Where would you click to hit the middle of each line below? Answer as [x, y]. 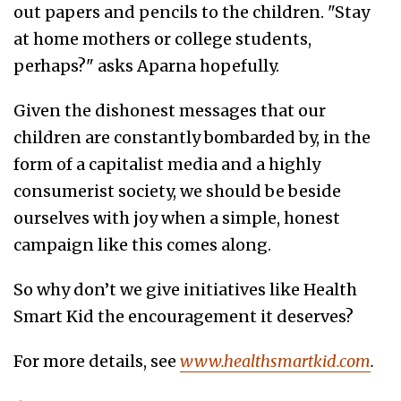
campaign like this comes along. [142, 245]
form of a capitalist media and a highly [167, 165]
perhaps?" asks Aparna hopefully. [146, 66]
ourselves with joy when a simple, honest [177, 218]
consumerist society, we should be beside [177, 192]
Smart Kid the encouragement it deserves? [183, 317]
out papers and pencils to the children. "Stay [192, 13]
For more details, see [95, 362]
